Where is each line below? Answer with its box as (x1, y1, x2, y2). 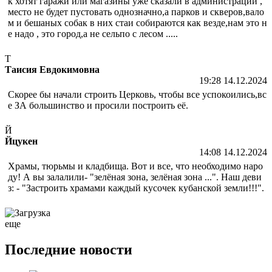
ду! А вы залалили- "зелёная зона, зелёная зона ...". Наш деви (8, 171, 262, 182)
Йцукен (5, 135, 38, 146)
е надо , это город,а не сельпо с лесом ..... (8, 28, 178, 39)
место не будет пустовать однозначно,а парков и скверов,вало (8, 6, 264, 17)
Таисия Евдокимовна (5, 64, 100, 75)
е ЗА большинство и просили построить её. (8, 100, 188, 110)
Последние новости (5, 241, 132, 257)
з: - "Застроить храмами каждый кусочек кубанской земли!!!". (8, 182, 264, 193)
